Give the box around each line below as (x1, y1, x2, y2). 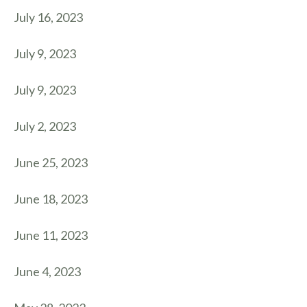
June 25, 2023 (14, 155, 88, 170)
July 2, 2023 (14, 119, 76, 134)
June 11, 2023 (14, 228, 88, 243)
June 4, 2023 (14, 264, 81, 279)
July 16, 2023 (14, 10, 83, 25)
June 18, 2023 (14, 191, 88, 206)
